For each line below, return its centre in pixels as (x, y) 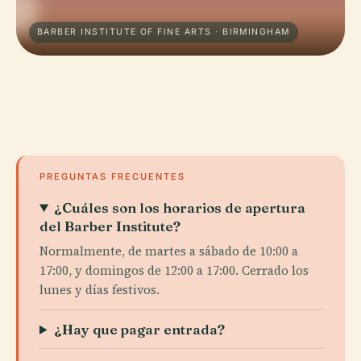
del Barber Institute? (110, 226)
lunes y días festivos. (100, 290)
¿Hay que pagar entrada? (140, 329)
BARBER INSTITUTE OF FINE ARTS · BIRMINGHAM (164, 32)
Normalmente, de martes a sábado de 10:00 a (169, 251)
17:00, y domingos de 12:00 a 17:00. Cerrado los (174, 270)
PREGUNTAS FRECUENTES (112, 176)
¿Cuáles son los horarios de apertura (180, 207)
